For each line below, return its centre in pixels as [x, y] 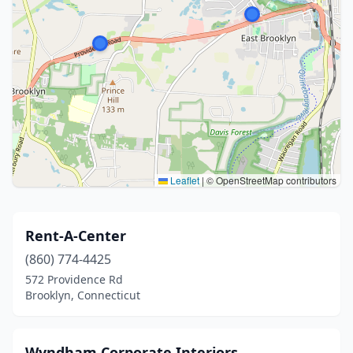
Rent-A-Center [76, 236]
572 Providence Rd [74, 279]
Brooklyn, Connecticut [83, 295]
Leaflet [184, 180]
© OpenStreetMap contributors [270, 180]
